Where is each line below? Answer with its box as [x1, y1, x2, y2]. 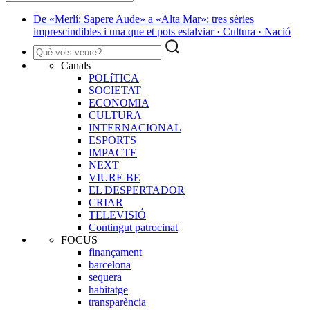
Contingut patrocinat [89, 221, 178, 234]
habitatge [89, 284, 128, 296]
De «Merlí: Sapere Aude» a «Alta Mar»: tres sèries [33, 13, 254, 26]
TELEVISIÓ [89, 209, 146, 221]
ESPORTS [89, 134, 136, 147]
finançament [89, 246, 142, 259]
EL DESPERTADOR [89, 184, 185, 197]
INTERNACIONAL [89, 122, 181, 134]
